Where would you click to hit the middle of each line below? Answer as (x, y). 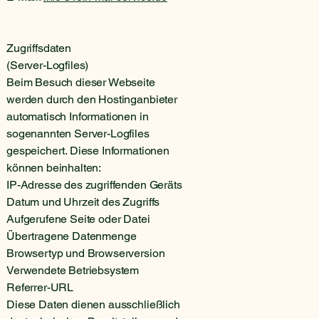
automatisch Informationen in (78, 116)
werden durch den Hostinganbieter (92, 99)
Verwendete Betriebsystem (73, 270)
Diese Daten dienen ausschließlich (93, 304)
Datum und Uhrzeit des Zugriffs (83, 202)
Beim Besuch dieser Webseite (81, 82)
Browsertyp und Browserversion (86, 253)
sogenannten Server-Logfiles (78, 133)
